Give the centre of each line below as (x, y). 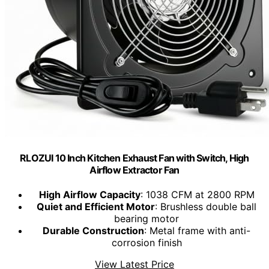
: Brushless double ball (206, 207)
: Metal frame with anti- (197, 231)
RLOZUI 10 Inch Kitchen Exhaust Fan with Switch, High (134, 158)
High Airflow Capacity (89, 195)
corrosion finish (147, 243)
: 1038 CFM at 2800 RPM (197, 195)
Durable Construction (93, 231)
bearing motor (147, 219)
